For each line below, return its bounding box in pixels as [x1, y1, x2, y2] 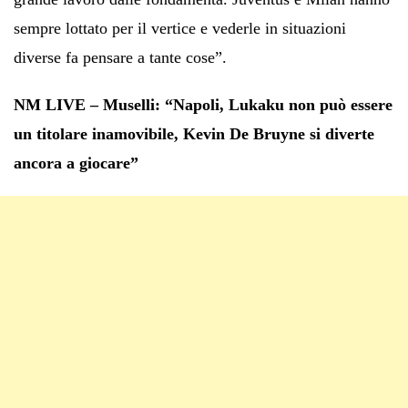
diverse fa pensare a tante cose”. [14, 47, 227, 66]
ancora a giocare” [14, 153, 138, 172]
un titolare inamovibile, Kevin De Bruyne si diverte [14, 124, 374, 143]
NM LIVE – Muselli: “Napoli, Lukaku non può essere [14, 95, 393, 114]
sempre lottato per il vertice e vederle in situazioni [14, 18, 346, 37]
